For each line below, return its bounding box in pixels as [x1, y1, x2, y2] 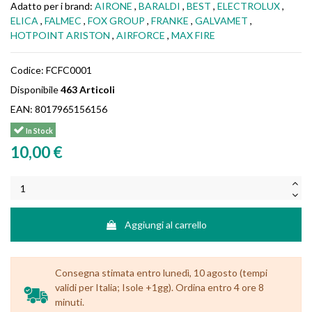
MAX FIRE [171, 29, 215, 41]
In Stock [24, 127, 54, 136]
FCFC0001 [46, 63, 92, 76]
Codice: [10, 63, 44, 76]
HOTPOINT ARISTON [10, 29, 110, 41]
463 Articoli [61, 83, 115, 95]
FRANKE [151, 14, 189, 26]
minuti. [54, 295, 84, 308]
